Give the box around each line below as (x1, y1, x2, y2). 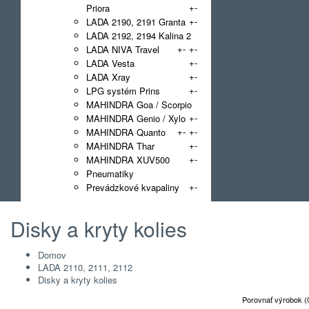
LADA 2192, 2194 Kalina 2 (86, 29, 191, 42)
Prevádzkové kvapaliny (86, 181, 179, 194)
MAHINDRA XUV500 (86, 153, 170, 166)
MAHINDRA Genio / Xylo (86, 112, 186, 125)
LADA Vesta (86, 57, 134, 70)
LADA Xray (86, 70, 130, 83)
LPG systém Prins (86, 84, 160, 97)
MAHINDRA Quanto (86, 126, 166, 139)
